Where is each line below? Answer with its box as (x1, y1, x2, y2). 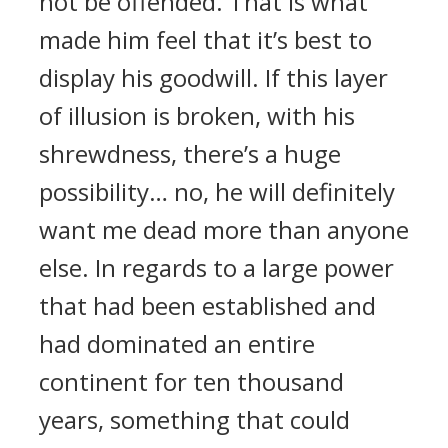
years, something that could (39, 403, 350, 436)
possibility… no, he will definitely (39, 175, 395, 208)
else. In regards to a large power (39, 251, 394, 284)
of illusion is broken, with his (39, 99, 355, 132)
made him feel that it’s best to (39, 23, 372, 56)
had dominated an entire (39, 327, 315, 360)
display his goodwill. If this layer (39, 61, 388, 94)
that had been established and (39, 289, 376, 322)
